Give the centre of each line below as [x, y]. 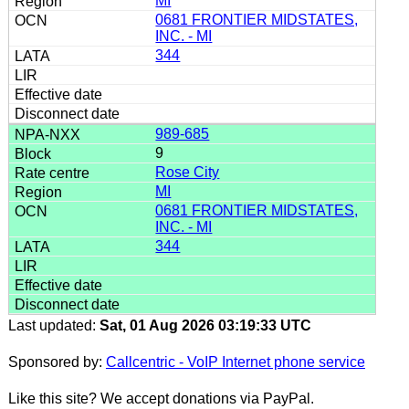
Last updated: [53, 325]
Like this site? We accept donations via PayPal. [161, 398]
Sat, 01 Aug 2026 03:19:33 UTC [205, 325]
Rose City [188, 172]
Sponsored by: [57, 362]
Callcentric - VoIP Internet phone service [235, 362]
